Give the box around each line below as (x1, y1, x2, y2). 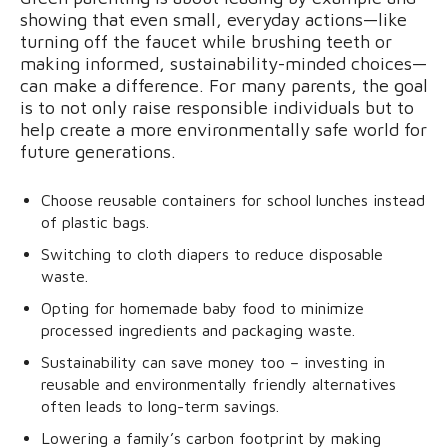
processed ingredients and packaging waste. (41, 320, 355, 339)
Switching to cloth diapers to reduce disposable (41, 244, 383, 263)
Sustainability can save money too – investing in (41, 352, 385, 371)
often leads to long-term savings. (41, 396, 279, 415)
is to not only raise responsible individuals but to (20, 96, 414, 118)
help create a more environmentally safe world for (20, 118, 427, 140)
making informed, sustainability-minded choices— (20, 52, 427, 74)
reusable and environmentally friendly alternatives (41, 374, 396, 393)
